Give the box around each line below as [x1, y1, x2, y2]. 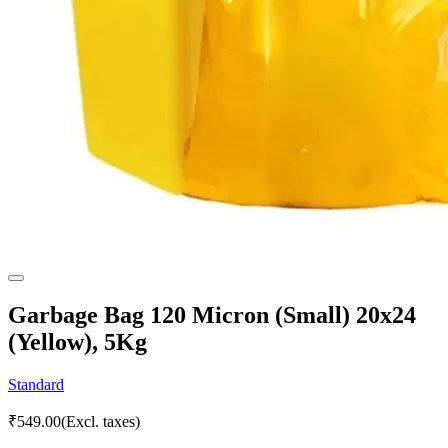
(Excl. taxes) [61, 412, 140, 430]
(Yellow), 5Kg [8, 328, 147, 355]
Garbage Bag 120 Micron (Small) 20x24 [8, 301, 416, 328]
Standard [8, 375, 64, 393]
